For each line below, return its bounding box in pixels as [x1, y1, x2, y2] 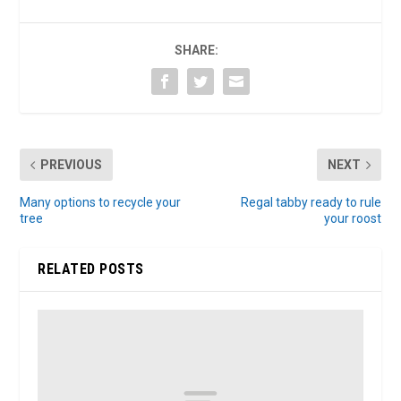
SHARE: [174, 43, 218, 58]
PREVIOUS [40, 158, 103, 173]
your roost [323, 211, 381, 226]
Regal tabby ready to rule [240, 195, 381, 210]
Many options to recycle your [20, 195, 182, 210]
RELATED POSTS [38, 260, 144, 278]
